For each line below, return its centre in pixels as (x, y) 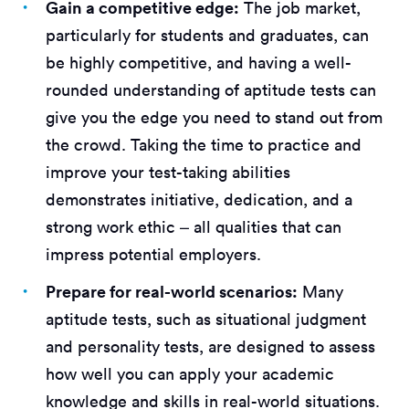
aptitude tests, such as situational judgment (206, 319)
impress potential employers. (153, 254)
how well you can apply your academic (190, 373)
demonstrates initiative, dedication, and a (199, 199)
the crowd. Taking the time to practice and (204, 144)
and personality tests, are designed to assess (210, 346)
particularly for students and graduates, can (207, 35)
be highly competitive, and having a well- (199, 62)
